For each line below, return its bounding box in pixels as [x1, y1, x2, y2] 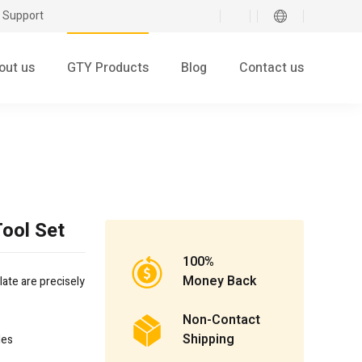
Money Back [183, 271, 256, 292]
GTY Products [67, 58, 149, 78]
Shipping [183, 330, 234, 350]
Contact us [239, 58, 304, 78]
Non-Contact [183, 310, 260, 330]
